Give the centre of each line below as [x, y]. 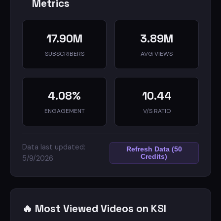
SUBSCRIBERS [64, 54]
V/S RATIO [157, 111]
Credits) [154, 157]
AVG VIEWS [157, 54]
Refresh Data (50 [154, 149]
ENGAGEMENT [64, 111]
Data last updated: [54, 147]
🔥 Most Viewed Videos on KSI [94, 209]
